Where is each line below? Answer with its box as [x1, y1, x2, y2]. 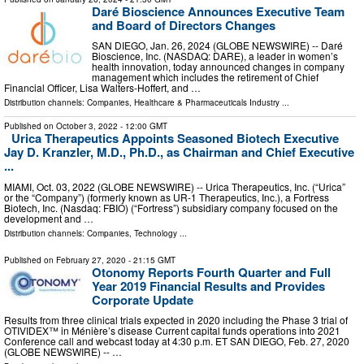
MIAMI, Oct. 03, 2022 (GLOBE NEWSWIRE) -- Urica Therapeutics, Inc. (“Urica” [4, 179, 345, 193]
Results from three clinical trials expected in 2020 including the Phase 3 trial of [4, 313, 348, 327]
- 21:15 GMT [126, 253, 175, 266]
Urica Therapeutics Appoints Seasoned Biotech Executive [11, 129, 339, 148]
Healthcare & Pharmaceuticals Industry [134, 97, 279, 109]
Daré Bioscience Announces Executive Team [92, 2, 344, 20]
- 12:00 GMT [118, 120, 167, 132]
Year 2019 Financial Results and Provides [92, 276, 325, 295]
